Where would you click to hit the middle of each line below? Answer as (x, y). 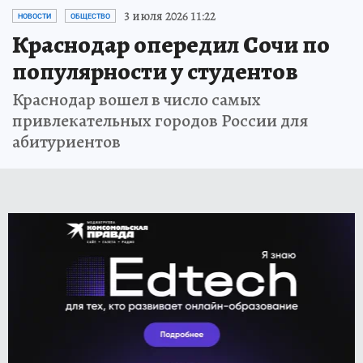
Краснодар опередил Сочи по (171, 44)
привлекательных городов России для (160, 120)
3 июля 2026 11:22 (170, 16)
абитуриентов (66, 141)
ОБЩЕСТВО (90, 16)
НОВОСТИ (34, 16)
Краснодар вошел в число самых (137, 99)
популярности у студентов (155, 71)
